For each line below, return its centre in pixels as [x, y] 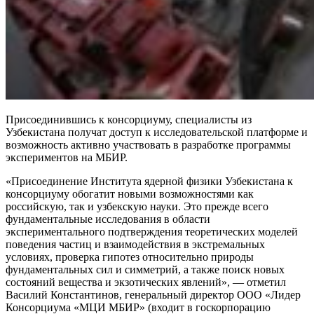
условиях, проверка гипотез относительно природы [130, 257]
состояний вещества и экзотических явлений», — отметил [146, 282]
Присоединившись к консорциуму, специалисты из [129, 120]
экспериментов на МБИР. [67, 158]
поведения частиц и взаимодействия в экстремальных [135, 245]
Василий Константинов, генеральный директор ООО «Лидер [153, 295]
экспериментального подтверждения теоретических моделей [152, 232]
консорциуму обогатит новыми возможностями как [130, 194]
